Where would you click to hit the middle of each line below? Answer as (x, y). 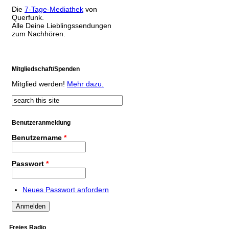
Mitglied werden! (39, 84)
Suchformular (32, 104)
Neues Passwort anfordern (66, 189)
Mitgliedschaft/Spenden (46, 69)
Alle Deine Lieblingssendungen (62, 25)
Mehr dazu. (85, 84)
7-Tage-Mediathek (54, 9)
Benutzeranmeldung (41, 122)
